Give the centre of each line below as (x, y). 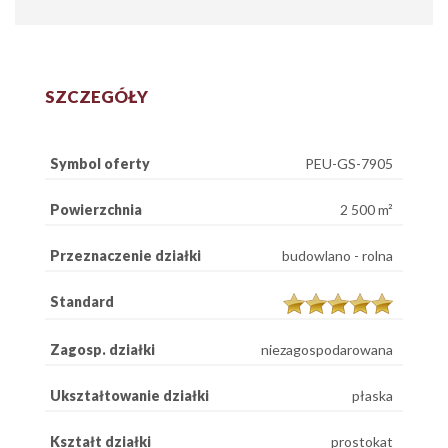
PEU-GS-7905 (349, 163)
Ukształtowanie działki (129, 395)
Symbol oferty (100, 163)
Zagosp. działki (102, 349)
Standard (82, 301)
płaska (372, 395)
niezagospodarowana (327, 349)
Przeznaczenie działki (125, 255)
